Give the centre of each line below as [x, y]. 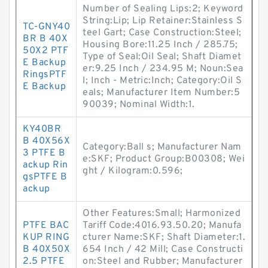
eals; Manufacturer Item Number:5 [161, 93]
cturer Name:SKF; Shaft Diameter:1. [164, 237]
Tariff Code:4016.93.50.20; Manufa [162, 226]
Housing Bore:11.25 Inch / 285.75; [160, 45]
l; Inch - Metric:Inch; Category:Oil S [162, 81]
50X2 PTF [45, 51]
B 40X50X [46, 249]
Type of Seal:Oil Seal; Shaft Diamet [162, 57]
